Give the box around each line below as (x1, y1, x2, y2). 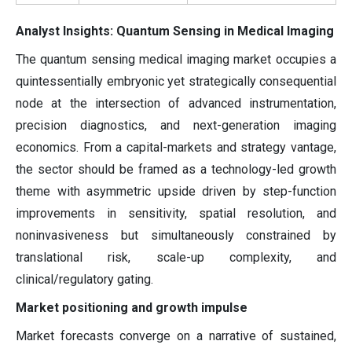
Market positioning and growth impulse (16, 300, 247, 316)
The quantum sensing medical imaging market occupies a (16, 52, 336, 68)
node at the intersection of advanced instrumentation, (16, 96, 336, 112)
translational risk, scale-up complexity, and (16, 250, 336, 266)
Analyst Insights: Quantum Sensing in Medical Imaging (16, 24, 334, 39)
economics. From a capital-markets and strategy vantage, (16, 140, 336, 156)
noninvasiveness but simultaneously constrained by (16, 228, 336, 244)
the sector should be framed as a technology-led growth (16, 162, 336, 178)
